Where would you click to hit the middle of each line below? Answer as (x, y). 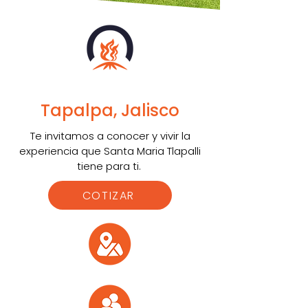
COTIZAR (109, 195)
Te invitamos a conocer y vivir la (110, 136)
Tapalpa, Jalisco (110, 110)
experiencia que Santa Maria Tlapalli (110, 151)
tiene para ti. (110, 166)
